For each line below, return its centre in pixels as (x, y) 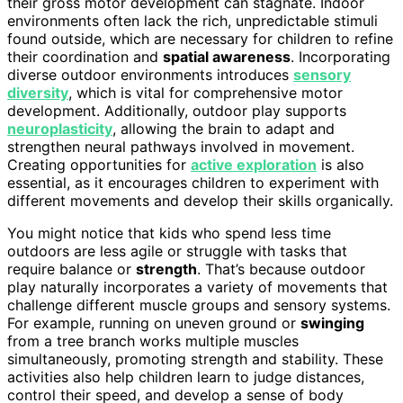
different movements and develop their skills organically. (200, 200)
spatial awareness (227, 56)
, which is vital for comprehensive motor (206, 92)
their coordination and (85, 56)
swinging (332, 322)
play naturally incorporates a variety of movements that (197, 287)
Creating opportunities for (99, 164)
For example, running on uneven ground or (154, 322)
